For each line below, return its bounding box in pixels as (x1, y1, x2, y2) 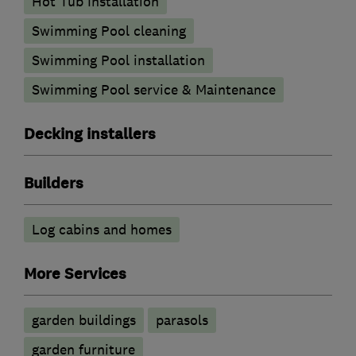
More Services (24, 263, 126, 284)
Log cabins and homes (32, 220, 172, 238)
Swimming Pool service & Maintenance (32, 80, 276, 99)
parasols (156, 311, 208, 329)
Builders (24, 172, 83, 194)
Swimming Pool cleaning (32, 21, 186, 40)
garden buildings (32, 311, 136, 329)
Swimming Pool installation (32, 51, 205, 69)
